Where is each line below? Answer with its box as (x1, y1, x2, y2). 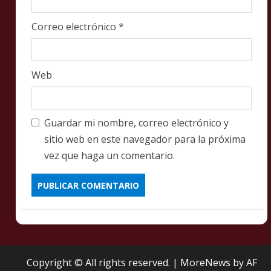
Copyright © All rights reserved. (26, 256, 172, 269)
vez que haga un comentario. (44, 149, 175, 162)
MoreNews (180, 256, 230, 269)
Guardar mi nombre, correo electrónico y (44, 116, 229, 129)
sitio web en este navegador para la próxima (44, 132, 246, 146)
